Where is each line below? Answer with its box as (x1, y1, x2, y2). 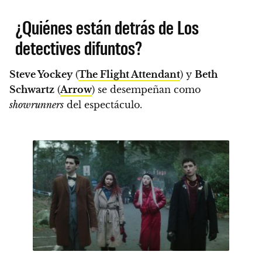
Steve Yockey (9, 68, 73, 81)
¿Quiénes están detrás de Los (15, 15, 199, 39)
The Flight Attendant (78, 68, 180, 81)
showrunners (9, 99, 64, 111)
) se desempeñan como (92, 84, 201, 96)
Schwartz (9, 84, 54, 96)
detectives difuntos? (15, 35, 143, 60)
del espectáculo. (64, 99, 142, 111)
